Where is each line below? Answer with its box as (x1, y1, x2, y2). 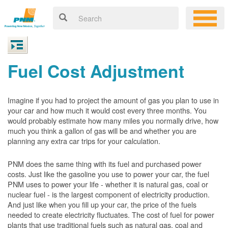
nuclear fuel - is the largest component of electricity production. (8, 189, 210, 199)
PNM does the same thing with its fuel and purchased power (8, 158, 202, 169)
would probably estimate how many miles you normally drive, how (8, 115, 218, 126)
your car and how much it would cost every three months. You (8, 105, 207, 116)
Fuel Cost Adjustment (8, 59, 184, 83)
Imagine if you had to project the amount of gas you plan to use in (8, 95, 219, 105)
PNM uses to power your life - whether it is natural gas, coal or (8, 179, 208, 189)
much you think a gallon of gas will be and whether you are (8, 125, 196, 136)
